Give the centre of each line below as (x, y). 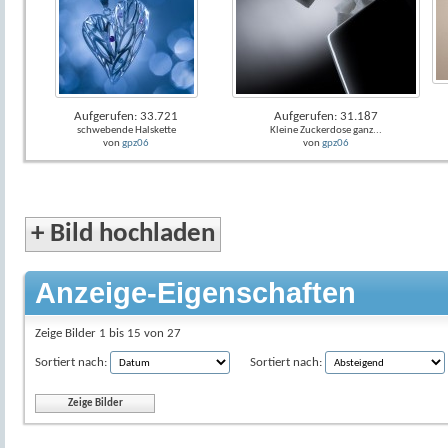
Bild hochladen (129, 234)
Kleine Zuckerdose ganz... (326, 130)
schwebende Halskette (126, 130)
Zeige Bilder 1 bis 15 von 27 (108, 333)
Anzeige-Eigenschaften (195, 292)
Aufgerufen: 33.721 (126, 116)
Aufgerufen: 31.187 (326, 116)
